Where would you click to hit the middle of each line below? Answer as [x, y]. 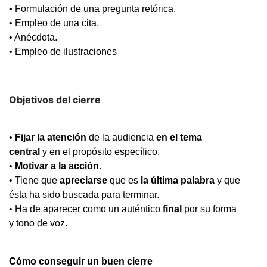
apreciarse [83, 180]
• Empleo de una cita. [54, 23]
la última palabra [179, 180]
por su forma [209, 209]
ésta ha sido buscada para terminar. [84, 194]
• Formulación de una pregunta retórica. [92, 8]
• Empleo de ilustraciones [63, 51]
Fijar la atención [51, 137]
